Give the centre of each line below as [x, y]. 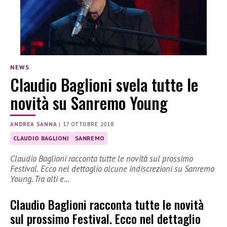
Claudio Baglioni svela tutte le [104, 85]
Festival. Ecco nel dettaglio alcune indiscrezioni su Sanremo [112, 169]
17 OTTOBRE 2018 [89, 124]
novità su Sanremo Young [89, 103]
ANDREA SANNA [34, 124]
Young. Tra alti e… [40, 179]
